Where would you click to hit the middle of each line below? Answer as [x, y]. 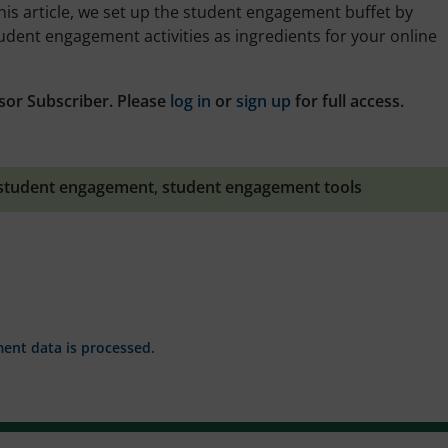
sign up [263, 100]
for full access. [347, 100]
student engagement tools [262, 186]
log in [190, 100]
